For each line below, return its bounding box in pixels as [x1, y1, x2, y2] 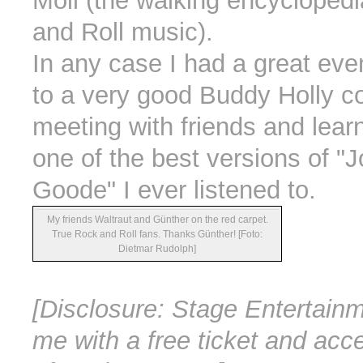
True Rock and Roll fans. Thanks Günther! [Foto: [52, 228, 263, 241]
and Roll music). [32, 18, 213, 47]
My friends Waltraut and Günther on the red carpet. [46, 214, 268, 226]
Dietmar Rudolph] [118, 243, 196, 255]
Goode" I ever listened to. [32, 176, 316, 205]
